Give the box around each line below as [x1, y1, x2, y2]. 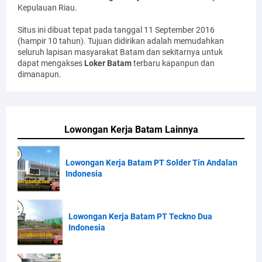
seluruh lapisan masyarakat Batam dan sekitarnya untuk [18, 47, 223, 57]
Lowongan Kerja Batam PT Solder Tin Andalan [65, 157, 237, 167]
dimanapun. [18, 69, 61, 79]
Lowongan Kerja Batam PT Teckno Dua [68, 211, 213, 221]
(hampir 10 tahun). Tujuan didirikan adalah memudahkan [18, 36, 224, 46]
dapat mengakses [18, 58, 84, 68]
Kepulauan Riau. [18, 2, 77, 12]
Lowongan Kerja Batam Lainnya [64, 123, 198, 135]
